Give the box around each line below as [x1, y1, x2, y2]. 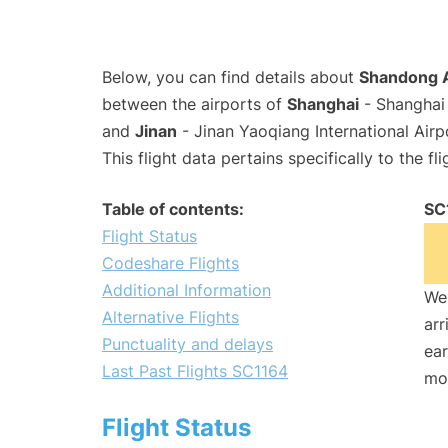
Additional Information [102, 280, 271, 301]
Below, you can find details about [102, 67, 359, 88]
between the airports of [102, 94, 287, 115]
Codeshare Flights [102, 253, 239, 274]
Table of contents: [102, 199, 244, 220]
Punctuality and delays [102, 334, 273, 355]
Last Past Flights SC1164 [102, 361, 288, 382]
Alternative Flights [102, 307, 239, 328]
